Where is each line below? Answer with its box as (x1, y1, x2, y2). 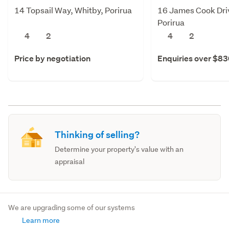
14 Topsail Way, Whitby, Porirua (14, 4, 132, 15)
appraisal (55, 156, 85, 166)
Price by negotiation (14, 53, 90, 64)
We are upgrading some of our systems (8, 202, 135, 212)
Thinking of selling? (55, 128, 140, 141)
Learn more (20, 215, 60, 225)
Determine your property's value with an (55, 144, 184, 154)
